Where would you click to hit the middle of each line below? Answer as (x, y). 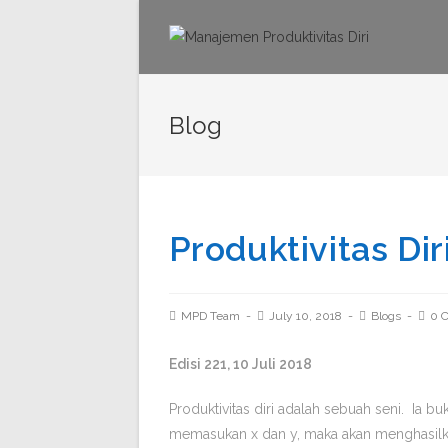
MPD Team (210, 316)
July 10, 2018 (305, 316)
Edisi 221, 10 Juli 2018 (240, 364)
